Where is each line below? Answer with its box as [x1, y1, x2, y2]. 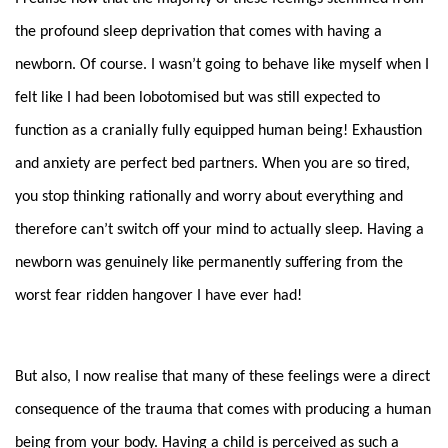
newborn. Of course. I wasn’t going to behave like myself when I [15, 56, 429, 73]
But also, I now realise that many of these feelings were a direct [15, 368, 430, 385]
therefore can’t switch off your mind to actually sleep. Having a [15, 221, 424, 238]
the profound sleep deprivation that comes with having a [15, 23, 382, 40]
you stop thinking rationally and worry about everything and [15, 188, 403, 205]
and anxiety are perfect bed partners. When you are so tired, [15, 155, 410, 172]
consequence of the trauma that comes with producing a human [15, 401, 431, 418]
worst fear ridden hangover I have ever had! [15, 287, 302, 304]
